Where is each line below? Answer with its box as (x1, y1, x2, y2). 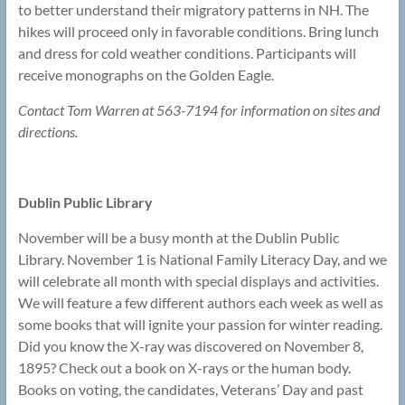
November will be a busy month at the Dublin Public (17, 229, 339, 247)
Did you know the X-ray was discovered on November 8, (17, 337, 363, 355)
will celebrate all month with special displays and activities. (17, 272, 379, 290)
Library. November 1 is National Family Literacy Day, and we (17, 250, 387, 268)
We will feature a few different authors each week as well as (17, 294, 383, 312)
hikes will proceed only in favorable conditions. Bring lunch (17, 23, 379, 41)
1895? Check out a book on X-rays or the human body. (17, 359, 351, 377)
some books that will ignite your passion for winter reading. (17, 316, 382, 334)
